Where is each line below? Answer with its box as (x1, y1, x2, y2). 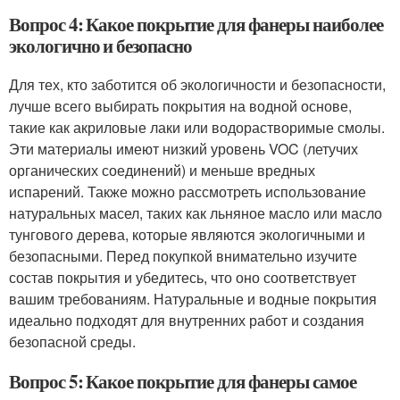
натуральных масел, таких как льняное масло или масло (9, 203, 382, 223)
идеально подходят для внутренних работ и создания (9, 310, 364, 330)
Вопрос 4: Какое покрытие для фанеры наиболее (9, 11, 383, 37)
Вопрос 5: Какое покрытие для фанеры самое (9, 368, 356, 395)
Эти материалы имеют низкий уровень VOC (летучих (9, 138, 358, 159)
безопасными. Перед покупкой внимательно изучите (9, 246, 357, 266)
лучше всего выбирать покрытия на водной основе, (9, 96, 352, 116)
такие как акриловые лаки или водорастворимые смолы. (9, 117, 385, 137)
